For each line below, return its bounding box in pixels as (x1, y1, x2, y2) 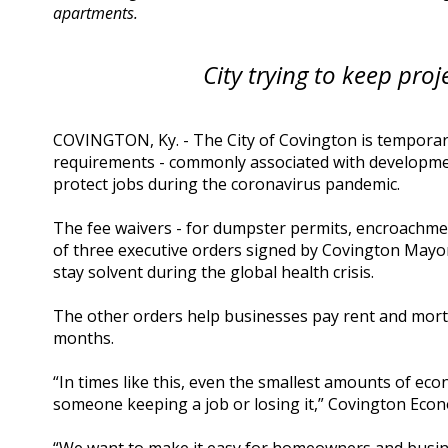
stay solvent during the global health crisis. (53, 261, 375, 284)
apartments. (53, 2, 139, 25)
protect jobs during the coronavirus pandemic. (53, 173, 401, 196)
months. (53, 327, 115, 350)
